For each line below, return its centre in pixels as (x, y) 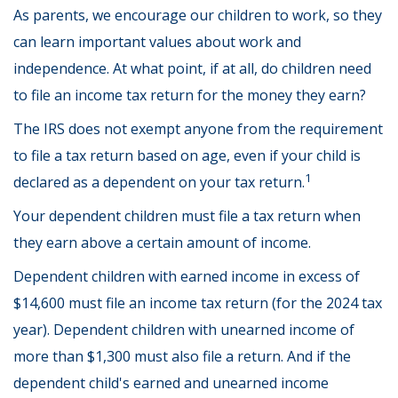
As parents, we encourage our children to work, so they (198, 15)
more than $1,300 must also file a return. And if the (182, 356)
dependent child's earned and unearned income (171, 383)
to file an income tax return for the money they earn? (190, 95)
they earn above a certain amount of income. (162, 243)
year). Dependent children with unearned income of (184, 330)
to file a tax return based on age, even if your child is (187, 155)
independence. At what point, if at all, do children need (192, 68)
